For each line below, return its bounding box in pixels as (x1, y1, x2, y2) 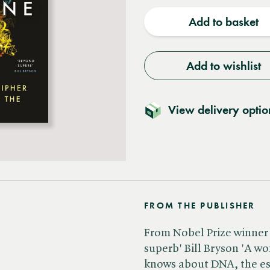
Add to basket (188, 14, 259, 29)
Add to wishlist (186, 58, 261, 73)
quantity (158, 2, 201, 17)
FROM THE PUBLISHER (144, 200, 256, 211)
